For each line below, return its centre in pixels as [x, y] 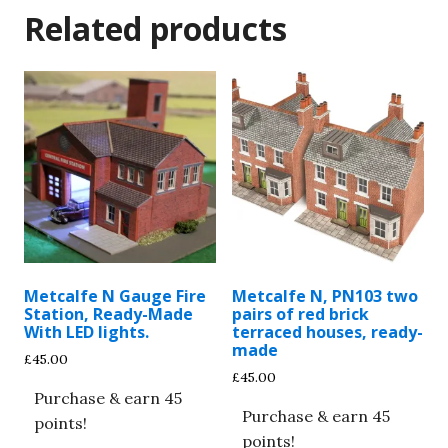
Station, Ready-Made [108, 313]
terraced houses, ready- [327, 331]
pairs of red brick [300, 313]
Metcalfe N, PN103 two [325, 295]
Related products [155, 28]
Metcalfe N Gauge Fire [115, 295]
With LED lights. [86, 331]
